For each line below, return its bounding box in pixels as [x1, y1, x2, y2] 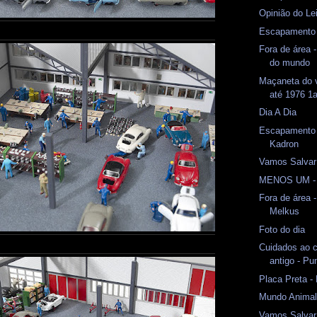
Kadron [270, 138, 299, 149]
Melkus [270, 206, 300, 217]
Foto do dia [259, 224, 306, 235]
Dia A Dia [259, 107, 297, 118]
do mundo [270, 57, 311, 69]
